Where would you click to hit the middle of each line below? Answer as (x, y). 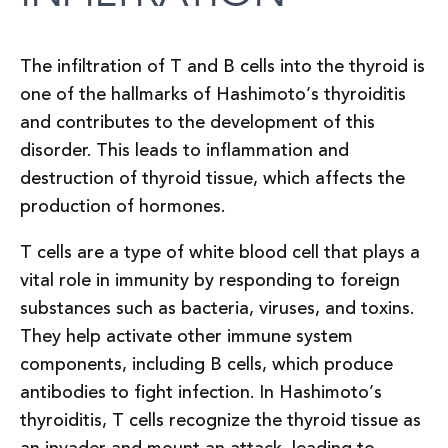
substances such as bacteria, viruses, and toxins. (217, 309)
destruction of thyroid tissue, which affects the (212, 179)
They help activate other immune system (186, 337)
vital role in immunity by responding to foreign (210, 281)
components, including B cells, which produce (206, 365)
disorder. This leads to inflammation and (184, 151)
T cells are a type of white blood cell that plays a (220, 253)
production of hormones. (125, 207)
